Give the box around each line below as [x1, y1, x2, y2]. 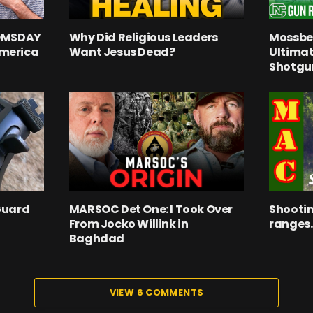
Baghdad [68, 231, 124, 247]
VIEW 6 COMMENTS [109, 286, 204, 300]
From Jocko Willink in [68, 216, 189, 233]
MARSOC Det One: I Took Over [68, 201, 233, 218]
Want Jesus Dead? [68, 44, 175, 61]
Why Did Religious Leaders [68, 29, 218, 46]
